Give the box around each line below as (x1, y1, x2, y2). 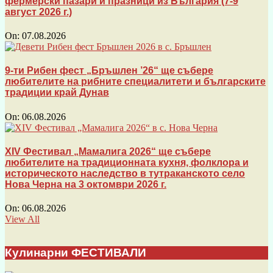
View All (5, 214, 40, 225)
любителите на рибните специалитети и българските (5, 76, 266, 87)
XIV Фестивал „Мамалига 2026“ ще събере (5, 146, 211, 157)
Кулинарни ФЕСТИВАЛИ (5, 246, 146, 260)
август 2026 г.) (5, 6, 72, 17)
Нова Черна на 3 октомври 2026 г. (5, 179, 166, 190)
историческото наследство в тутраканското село (5, 168, 245, 179)
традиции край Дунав (5, 87, 109, 98)
